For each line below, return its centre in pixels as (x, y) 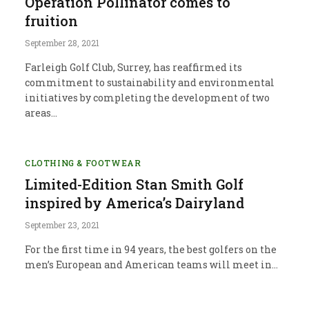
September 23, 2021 (62, 225)
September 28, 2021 (62, 42)
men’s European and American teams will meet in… (151, 264)
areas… (41, 112)
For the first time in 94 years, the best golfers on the (151, 249)
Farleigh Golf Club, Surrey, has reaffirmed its (133, 67)
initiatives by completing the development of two (147, 97)
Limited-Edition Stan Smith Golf (134, 184)
